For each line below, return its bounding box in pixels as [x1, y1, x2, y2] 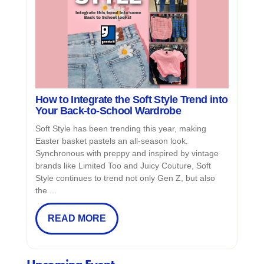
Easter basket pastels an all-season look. [35, 136, 188, 146]
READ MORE [47, 213, 106, 224]
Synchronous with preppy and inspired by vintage [35, 148, 219, 159]
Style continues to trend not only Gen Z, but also [35, 173, 215, 183]
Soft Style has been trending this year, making [35, 124, 206, 134]
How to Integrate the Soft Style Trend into [35, 94, 228, 106]
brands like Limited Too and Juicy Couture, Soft [35, 161, 211, 171]
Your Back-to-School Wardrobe [35, 105, 181, 117]
